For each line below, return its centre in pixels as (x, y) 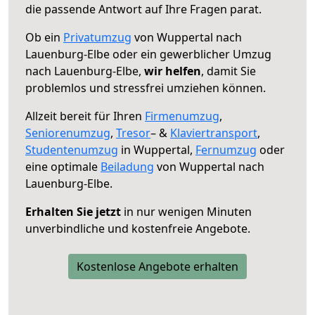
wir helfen (173, 71)
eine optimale (63, 166)
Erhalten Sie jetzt (73, 211)
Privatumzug (97, 37)
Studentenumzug (72, 149)
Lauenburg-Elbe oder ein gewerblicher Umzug (148, 54)
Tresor (133, 133)
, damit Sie (229, 71)
